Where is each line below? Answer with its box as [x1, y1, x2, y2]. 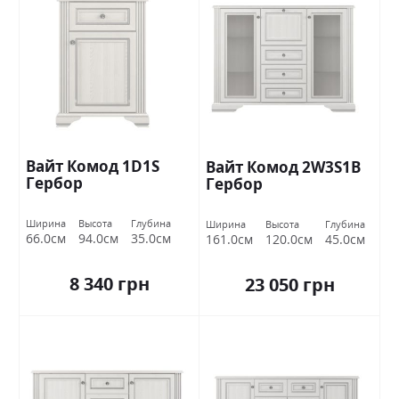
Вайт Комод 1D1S [26, 155, 159, 176]
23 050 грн [244, 273, 335, 297]
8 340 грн [69, 272, 150, 297]
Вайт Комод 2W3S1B [206, 156, 361, 177]
